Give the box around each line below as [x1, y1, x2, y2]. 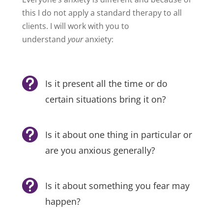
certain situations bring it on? [45, 93, 166, 105]
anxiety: [82, 33, 113, 45]
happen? [45, 195, 81, 207]
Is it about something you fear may [45, 179, 190, 192]
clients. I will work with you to [22, 20, 129, 31]
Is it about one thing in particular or [45, 128, 192, 140]
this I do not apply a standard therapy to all [22, 7, 182, 18]
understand [22, 33, 68, 45]
